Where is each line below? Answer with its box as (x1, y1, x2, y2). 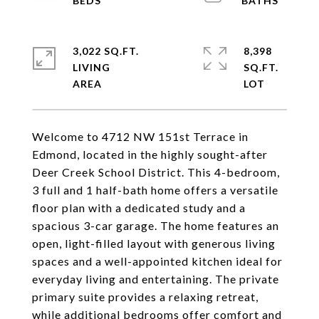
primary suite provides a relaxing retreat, (32, 290, 258, 303)
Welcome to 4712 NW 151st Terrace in (32, 130, 249, 143)
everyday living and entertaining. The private (32, 272, 279, 286)
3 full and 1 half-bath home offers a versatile (32, 183, 278, 197)
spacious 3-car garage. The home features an (32, 219, 279, 232)
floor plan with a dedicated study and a (32, 201, 246, 214)
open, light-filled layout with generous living (32, 236, 276, 250)
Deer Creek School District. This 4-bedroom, (32, 165, 280, 179)
